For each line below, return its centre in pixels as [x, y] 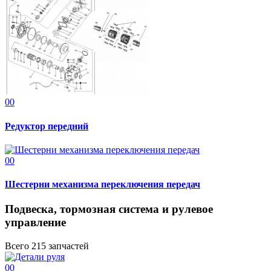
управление [35, 223]
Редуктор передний [47, 126]
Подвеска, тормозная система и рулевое [109, 209]
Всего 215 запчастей [47, 246]
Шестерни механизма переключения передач [103, 184]
